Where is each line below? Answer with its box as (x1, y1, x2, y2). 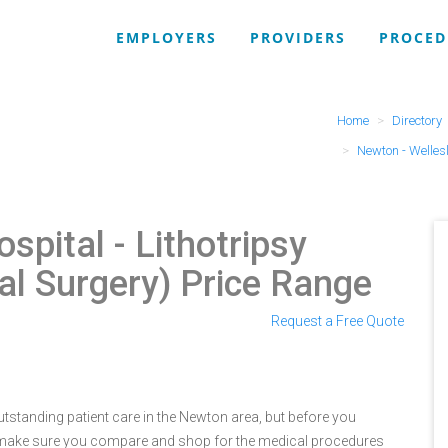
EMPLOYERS (116, 28, 217, 47)
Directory (391, 113, 442, 128)
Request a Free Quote (271, 313, 404, 329)
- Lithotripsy (105, 224, 307, 266)
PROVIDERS (250, 28, 346, 47)
